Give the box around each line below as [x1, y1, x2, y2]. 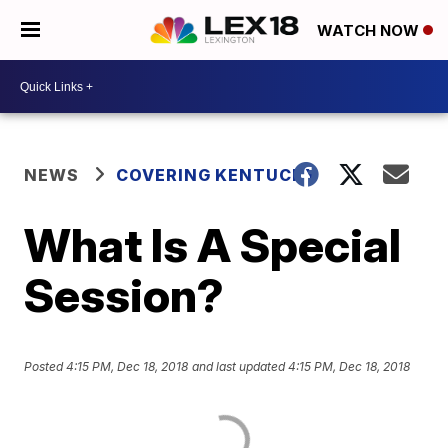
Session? [24, 267, 225, 323]
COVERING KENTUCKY [116, 165, 319, 185]
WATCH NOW [317, 21, 423, 41]
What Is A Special [24, 217, 402, 273]
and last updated [192, 359, 286, 375]
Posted [24, 359, 67, 375]
